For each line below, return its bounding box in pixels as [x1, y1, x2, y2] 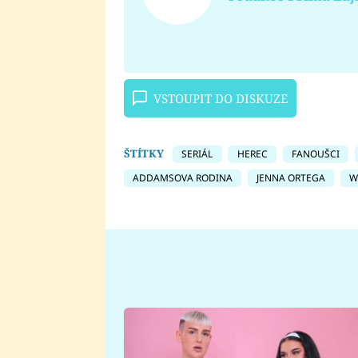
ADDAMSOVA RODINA [132, 171, 233, 185]
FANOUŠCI [291, 146, 340, 161]
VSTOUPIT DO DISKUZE [153, 89, 288, 106]
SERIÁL [181, 146, 213, 161]
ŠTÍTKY [123, 145, 164, 161]
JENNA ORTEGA [257, 171, 325, 185]
